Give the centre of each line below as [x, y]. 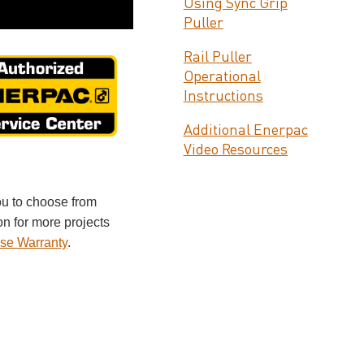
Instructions [223, 96]
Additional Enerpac [245, 130]
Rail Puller [217, 57]
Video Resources [235, 150]
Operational [222, 77]
